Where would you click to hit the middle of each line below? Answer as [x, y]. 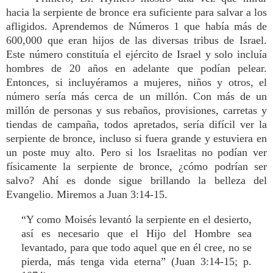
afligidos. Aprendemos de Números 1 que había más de [136, 26]
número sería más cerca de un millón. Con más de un [136, 96]
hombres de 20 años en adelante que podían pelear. [136, 68]
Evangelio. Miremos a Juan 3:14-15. [87, 194]
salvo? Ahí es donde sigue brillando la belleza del [136, 180]
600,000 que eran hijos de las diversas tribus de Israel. [136, 40]
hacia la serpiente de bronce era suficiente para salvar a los [136, 12]
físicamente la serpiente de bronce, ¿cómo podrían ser [136, 166]
